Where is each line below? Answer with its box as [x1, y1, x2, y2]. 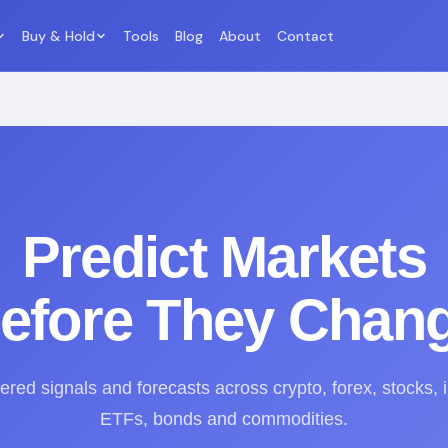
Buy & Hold [22, 26, 95, 45]
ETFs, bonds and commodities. [100, 408, 348, 429]
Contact [277, 26, 334, 45]
